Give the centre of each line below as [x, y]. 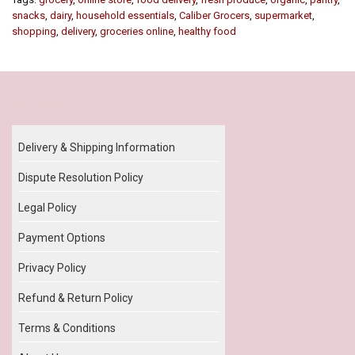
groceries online [137, 31]
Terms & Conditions [67, 328]
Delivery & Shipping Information [97, 147]
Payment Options [62, 237]
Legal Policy [48, 207]
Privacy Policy [52, 267]
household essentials [125, 15]
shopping [34, 31]
